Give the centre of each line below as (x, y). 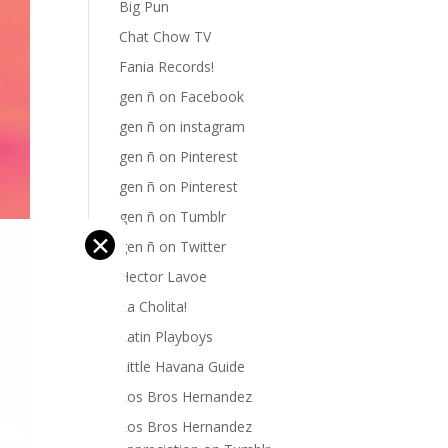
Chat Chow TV (165, 36)
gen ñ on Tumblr (173, 216)
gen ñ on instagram (182, 126)
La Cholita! (153, 306)
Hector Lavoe (163, 276)
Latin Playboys (166, 336)
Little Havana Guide (182, 366)
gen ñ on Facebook (182, 96)
